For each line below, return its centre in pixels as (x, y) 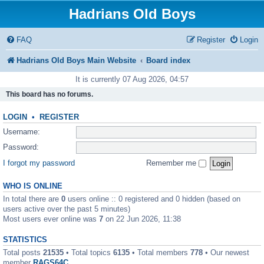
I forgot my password (39, 163)
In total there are (32, 199)
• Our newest (226, 253)
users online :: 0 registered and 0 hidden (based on (153, 199)
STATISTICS (25, 240)
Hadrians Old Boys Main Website (76, 60)
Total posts (23, 253)
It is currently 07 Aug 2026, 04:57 (132, 79)
